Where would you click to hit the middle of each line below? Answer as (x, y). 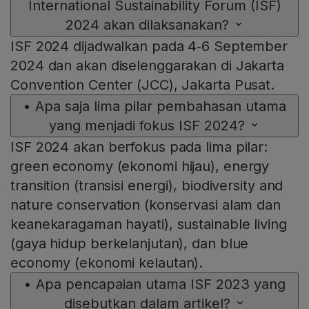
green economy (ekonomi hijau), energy (140, 167)
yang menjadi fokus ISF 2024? (147, 126)
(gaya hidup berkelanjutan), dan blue (130, 244)
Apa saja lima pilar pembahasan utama (160, 107)
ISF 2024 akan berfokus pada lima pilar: (139, 147)
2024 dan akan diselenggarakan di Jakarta (147, 66)
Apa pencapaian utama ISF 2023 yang (160, 285)
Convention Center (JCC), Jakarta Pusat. (143, 85)
